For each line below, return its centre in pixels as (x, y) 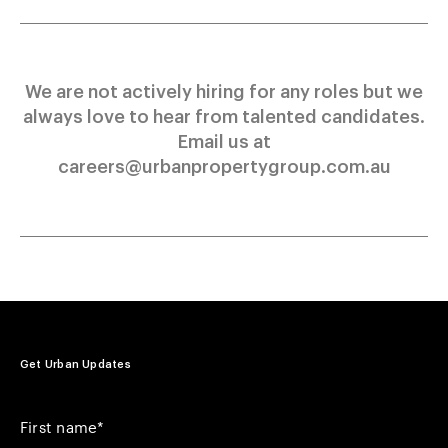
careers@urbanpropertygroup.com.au (224, 167)
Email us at (224, 142)
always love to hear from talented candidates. (224, 117)
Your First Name (79, 415)
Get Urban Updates (75, 364)
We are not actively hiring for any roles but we (224, 92)
